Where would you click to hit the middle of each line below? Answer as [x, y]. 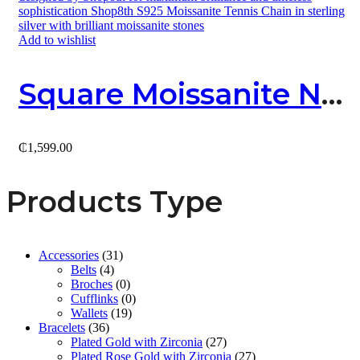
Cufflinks [94, 299]
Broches [92, 284]
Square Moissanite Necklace [332, 94]
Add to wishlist [57, 40]
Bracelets [62, 327]
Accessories [69, 255]
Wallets [89, 313]
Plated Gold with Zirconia [137, 342]
